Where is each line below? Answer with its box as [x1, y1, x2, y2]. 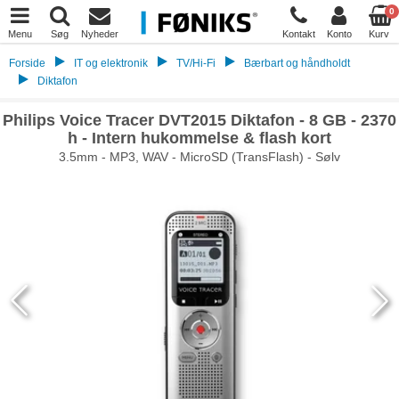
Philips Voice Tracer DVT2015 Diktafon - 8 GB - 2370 [3, 111, 396, 129]
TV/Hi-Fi [176, 57, 216, 69]
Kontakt [282, 28, 316, 39]
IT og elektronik [74, 57, 148, 69]
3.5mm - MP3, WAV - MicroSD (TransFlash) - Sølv [59, 150, 340, 164]
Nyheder [80, 28, 118, 39]
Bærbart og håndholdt [244, 57, 350, 69]
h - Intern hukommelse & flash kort [68, 129, 331, 147]
